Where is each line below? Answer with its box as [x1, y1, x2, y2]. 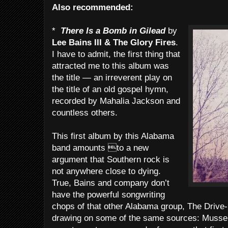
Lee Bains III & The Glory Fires [52, 38, 176, 47]
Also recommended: [52, 3, 133, 12]
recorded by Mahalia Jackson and [52, 96, 180, 106]
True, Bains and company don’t [52, 178, 169, 188]
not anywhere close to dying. [52, 166, 161, 176]
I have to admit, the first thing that [52, 49, 180, 59]
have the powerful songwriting [52, 190, 165, 199]
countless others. [52, 108, 118, 118]
